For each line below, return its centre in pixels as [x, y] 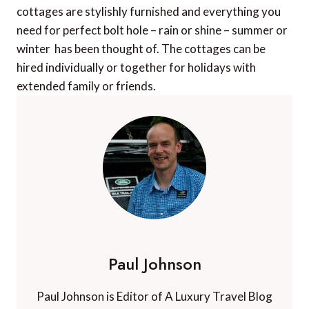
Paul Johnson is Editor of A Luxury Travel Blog [154, 297]
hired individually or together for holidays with [136, 68]
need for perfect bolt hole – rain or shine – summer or [152, 30]
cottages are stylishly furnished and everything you [149, 12]
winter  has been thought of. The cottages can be [141, 49]
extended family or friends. [86, 86]
